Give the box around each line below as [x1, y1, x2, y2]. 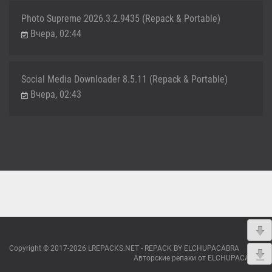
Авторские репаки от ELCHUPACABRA [134, 254, 263, 262]
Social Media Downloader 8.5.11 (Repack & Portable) [21, 73, 228, 85]
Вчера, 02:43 [30, 88, 81, 100]
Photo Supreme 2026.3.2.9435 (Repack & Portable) [21, 12, 220, 24]
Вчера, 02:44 [30, 27, 81, 39]
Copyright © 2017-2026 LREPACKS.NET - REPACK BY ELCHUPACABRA [9, 244, 239, 253]
